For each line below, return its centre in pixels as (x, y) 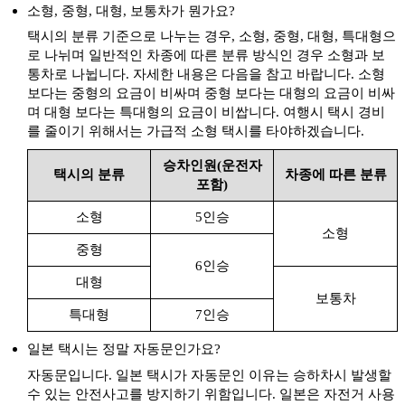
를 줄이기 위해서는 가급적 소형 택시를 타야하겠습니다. (196, 131)
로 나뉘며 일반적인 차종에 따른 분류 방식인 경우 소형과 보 (207, 55)
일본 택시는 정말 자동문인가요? (124, 349)
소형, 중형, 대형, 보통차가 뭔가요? (132, 10)
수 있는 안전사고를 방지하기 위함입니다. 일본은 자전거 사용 (212, 394)
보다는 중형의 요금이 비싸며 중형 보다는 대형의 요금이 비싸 (212, 93)
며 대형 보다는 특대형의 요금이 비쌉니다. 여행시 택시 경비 (207, 112)
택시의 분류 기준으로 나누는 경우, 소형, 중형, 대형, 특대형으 (212, 36)
